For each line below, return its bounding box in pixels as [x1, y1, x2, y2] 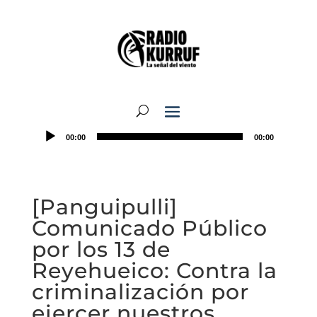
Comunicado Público [31, 215, 267, 241]
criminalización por [31, 279, 249, 305]
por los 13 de [31, 236, 171, 263]
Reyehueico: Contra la [31, 258, 277, 284]
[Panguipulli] [31, 194, 178, 220]
